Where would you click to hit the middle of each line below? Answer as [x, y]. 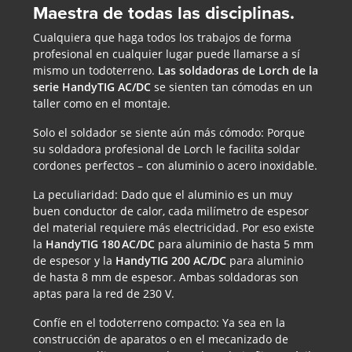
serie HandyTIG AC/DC [92, 87]
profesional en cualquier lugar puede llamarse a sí [166, 54]
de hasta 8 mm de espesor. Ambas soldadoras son [165, 277]
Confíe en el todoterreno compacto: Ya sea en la [159, 323]
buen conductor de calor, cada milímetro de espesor [170, 211]
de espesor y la [74, 261]
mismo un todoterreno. [95, 71]
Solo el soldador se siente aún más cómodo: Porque [169, 133]
